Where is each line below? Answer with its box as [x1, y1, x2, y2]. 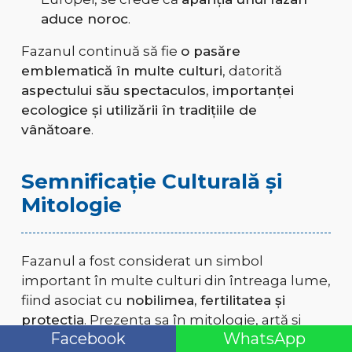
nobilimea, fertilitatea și [125, 292, 285, 309]
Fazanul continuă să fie [20, 43, 181, 60]
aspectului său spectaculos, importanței [20, 82, 294, 99]
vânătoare [20, 122, 91, 138]
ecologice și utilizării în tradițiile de [20, 102, 257, 119]
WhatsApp [222, 329, 306, 348]
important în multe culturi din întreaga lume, [20, 273, 331, 289]
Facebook [50, 329, 126, 348]
